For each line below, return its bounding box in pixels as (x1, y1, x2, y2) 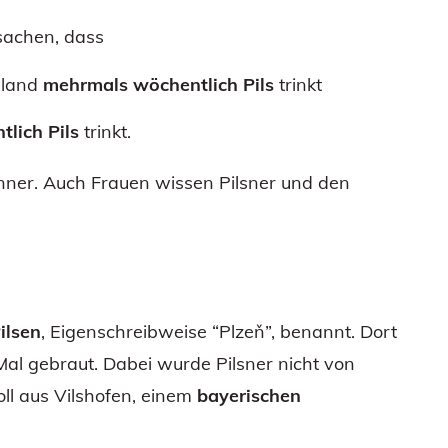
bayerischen (197, 383, 301, 407)
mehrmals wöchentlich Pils (43, 72, 274, 96)
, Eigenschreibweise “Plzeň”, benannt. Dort (41, 319, 397, 343)
